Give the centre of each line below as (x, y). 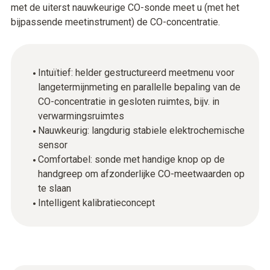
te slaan (55, 188)
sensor (53, 145)
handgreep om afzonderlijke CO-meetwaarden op (141, 174)
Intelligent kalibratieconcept (96, 203)
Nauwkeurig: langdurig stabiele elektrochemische (141, 130)
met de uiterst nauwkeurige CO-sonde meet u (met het (125, 8)
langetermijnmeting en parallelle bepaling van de (139, 87)
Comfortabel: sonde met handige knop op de (131, 159)
